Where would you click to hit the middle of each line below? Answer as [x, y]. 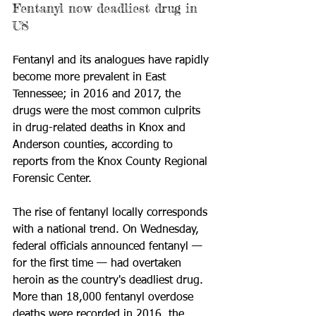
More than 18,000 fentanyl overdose [105, 298]
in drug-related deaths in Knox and [101, 128]
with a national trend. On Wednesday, [108, 230]
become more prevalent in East [91, 78]
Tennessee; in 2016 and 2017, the [98, 95]
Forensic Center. [52, 179]
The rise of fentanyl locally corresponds [112, 213]
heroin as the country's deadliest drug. [110, 281]
